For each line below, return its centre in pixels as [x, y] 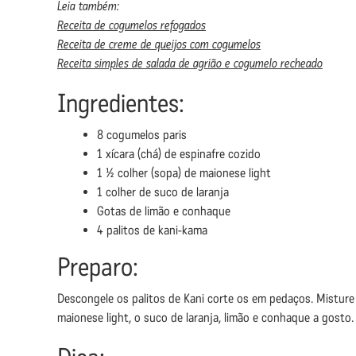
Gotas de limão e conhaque [164, 211]
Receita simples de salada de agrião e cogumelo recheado [190, 63]
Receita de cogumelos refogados [132, 25]
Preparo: [98, 267]
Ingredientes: [121, 104]
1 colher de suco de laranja [163, 192]
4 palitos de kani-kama [152, 230]
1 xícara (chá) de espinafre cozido [179, 154]
